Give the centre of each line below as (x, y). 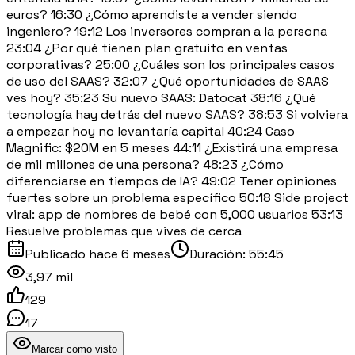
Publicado (57, 254)
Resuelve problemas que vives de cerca (124, 231)
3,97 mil (49, 277)
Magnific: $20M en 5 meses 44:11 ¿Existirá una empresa (172, 147)
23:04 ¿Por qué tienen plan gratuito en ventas (147, 48)
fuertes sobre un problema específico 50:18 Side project (177, 197)
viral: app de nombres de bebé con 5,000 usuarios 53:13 (175, 214)
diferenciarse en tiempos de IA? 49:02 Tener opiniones (172, 181)
